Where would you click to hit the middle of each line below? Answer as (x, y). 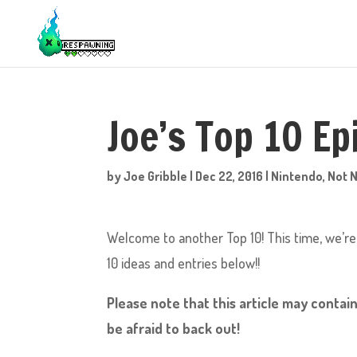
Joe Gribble (156, 176)
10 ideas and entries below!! (184, 263)
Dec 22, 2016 (229, 176)
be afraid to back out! (174, 328)
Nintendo (297, 176)
